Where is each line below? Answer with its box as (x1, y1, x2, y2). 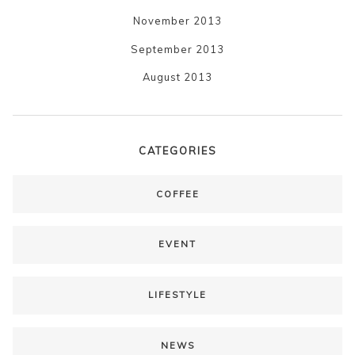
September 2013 (131, 42, 224, 55)
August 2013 (143, 71, 212, 84)
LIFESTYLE (148, 289, 207, 301)
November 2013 (133, 14, 222, 28)
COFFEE (155, 188, 200, 200)
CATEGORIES (138, 143, 217, 157)
